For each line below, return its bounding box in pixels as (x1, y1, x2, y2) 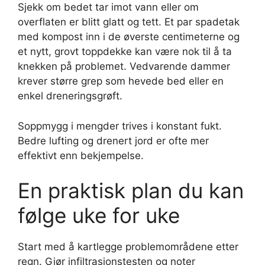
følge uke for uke (18, 203, 180, 228)
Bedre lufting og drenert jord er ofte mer (18, 134, 209, 147)
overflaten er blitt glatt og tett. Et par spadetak (18, 16, 240, 28)
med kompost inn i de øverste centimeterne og (18, 31, 240, 43)
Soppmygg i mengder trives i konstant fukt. (18, 119, 222, 132)
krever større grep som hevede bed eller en (18, 75, 224, 87)
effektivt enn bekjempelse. (18, 149, 144, 161)
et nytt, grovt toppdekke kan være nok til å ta (18, 46, 232, 57)
